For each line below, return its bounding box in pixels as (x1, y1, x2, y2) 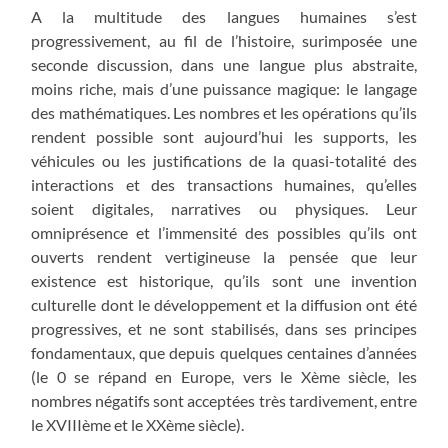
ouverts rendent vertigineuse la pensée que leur (31, 247, 417, 267)
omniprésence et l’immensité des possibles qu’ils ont (31, 223, 417, 243)
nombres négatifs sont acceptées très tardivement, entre (31, 391, 417, 411)
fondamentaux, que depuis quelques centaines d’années (31, 343, 417, 363)
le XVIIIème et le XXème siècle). (31, 415, 245, 435)
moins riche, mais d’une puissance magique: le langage (31, 79, 417, 99)
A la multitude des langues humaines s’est (31, 7, 417, 27)
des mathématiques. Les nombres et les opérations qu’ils (31, 103, 417, 123)
